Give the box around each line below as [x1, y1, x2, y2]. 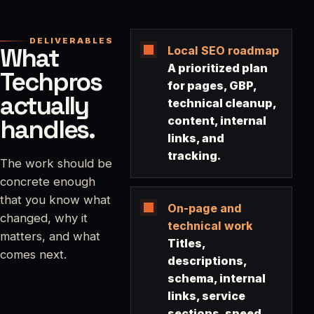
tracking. [167, 149, 221, 163]
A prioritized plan [167, 61, 268, 76]
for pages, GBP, [167, 78, 257, 93]
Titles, [167, 236, 205, 251]
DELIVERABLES [29, 36, 114, 46]
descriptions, [167, 254, 247, 268]
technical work [167, 219, 252, 233]
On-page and [167, 201, 242, 216]
